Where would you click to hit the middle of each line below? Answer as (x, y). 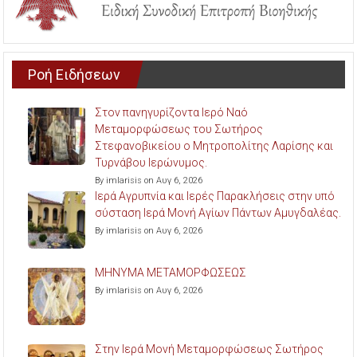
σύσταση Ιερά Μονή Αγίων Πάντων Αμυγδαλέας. (218, 213)
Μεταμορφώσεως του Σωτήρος (179, 129)
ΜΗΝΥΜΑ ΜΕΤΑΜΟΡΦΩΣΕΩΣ (171, 273)
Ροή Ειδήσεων (75, 75)
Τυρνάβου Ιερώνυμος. (151, 163)
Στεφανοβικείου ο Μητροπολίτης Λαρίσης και (214, 146)
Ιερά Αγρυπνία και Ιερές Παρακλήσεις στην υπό (215, 196)
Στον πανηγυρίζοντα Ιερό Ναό (172, 113)
